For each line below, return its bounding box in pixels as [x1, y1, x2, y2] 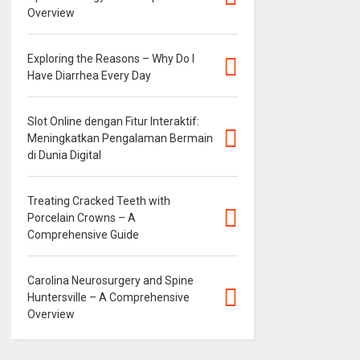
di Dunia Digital [27, 149, 101, 162]
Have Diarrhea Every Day [27, 69, 151, 82]
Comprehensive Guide [27, 228, 139, 241]
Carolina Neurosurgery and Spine [27, 274, 194, 287]
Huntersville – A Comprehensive [27, 291, 190, 304]
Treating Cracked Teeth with [27, 194, 170, 207]
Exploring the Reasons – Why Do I [27, 52, 194, 65]
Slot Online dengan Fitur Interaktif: [27, 115, 199, 128]
